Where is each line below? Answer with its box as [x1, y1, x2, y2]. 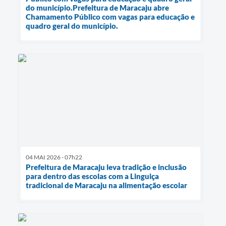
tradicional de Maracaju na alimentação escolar [26, 180, 187, 190]
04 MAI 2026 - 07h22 [26, 153, 82, 161]
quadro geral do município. [26, 21, 118, 30]
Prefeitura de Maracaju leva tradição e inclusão [26, 162, 187, 172]
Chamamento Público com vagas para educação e [26, 12, 195, 21]
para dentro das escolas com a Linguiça [26, 171, 159, 181]
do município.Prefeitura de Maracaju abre [26, 3, 169, 12]
